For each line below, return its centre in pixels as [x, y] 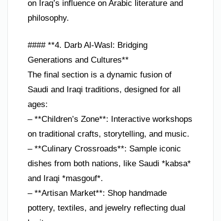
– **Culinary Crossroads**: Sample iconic [104, 149]
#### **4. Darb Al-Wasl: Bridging [88, 45]
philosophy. [48, 18]
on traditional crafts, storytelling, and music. [109, 134]
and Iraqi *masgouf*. [65, 179]
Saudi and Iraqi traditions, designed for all [104, 90]
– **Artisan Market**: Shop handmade [97, 193]
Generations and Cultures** [78, 60]
